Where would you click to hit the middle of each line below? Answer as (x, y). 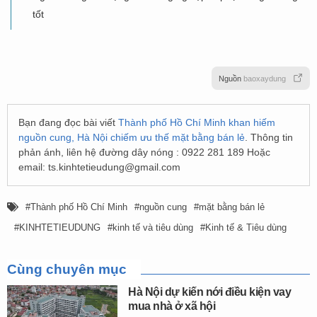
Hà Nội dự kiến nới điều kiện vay (210, 292)
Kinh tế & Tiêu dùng (246, 227)
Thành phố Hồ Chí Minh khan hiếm (197, 122)
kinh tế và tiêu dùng (153, 227)
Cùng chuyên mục (67, 269)
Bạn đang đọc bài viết (68, 122)
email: (33, 167)
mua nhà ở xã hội (172, 306)
